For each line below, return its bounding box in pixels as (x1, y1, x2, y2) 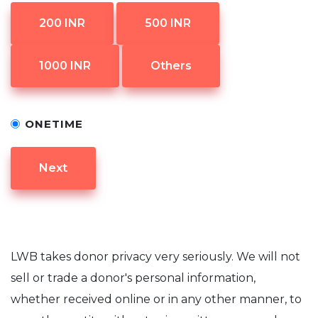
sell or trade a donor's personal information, (11, 271, 256, 285)
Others (150, 59, 192, 72)
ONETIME (25, 117, 83, 131)
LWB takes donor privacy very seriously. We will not (11, 250, 300, 263)
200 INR (39, 16, 85, 30)
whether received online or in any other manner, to (11, 292, 302, 306)
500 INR (145, 16, 191, 30)
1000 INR (39, 59, 91, 72)
